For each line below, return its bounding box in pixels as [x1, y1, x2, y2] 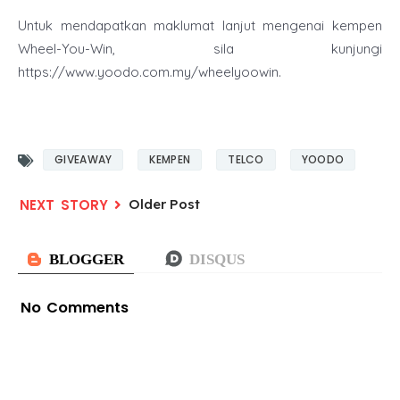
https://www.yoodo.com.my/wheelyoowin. [18, 63, 285, 81]
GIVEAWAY [54, 152, 112, 168]
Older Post [129, 196, 200, 213]
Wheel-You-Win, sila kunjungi [18, 40, 382, 58]
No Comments [21, 296, 129, 318]
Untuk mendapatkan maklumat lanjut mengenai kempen [18, 17, 382, 35]
